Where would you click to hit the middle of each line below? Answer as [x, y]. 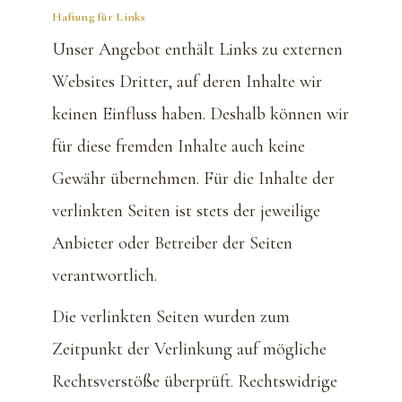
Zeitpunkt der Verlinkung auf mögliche [189, 349]
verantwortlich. [105, 275]
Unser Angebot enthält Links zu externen [197, 49]
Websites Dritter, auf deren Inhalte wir [187, 81]
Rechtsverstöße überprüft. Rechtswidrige [195, 381]
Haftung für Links [99, 17]
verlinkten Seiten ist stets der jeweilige [186, 210]
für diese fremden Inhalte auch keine [179, 146]
